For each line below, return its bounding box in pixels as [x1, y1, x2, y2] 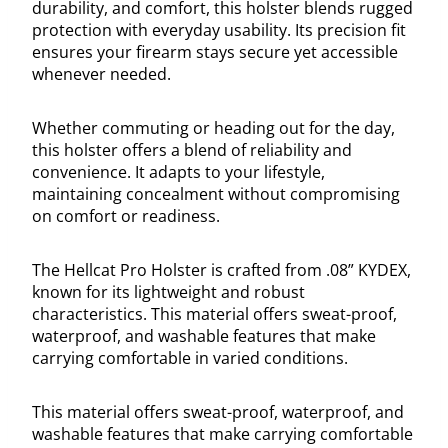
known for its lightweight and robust [32, 281, 305, 304]
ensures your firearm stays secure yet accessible [32, 41, 398, 64]
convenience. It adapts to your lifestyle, [32, 161, 325, 184]
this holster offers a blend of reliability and [32, 139, 352, 162]
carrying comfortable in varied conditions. [32, 347, 348, 370]
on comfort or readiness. [32, 205, 220, 228]
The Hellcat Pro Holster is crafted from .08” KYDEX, [32, 259, 411, 282]
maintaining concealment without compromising [32, 183, 400, 206]
